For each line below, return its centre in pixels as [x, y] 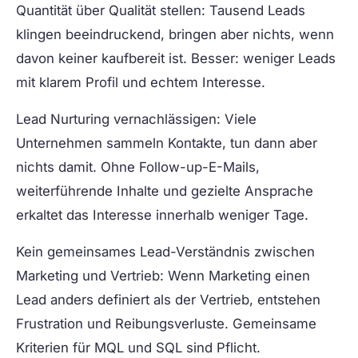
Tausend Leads [255, 11]
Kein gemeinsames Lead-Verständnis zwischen [165, 252]
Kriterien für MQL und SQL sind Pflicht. [138, 348]
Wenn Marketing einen [237, 276]
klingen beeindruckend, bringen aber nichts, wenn [175, 35]
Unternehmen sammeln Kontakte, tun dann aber [167, 143]
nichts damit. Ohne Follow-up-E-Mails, [138, 167]
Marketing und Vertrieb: [90, 276]
